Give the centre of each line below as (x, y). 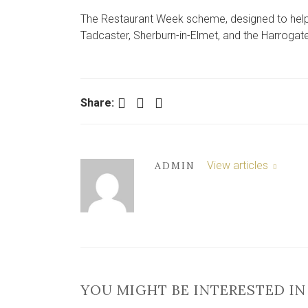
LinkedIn (162, 102)
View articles (239, 165)
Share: (97, 103)
